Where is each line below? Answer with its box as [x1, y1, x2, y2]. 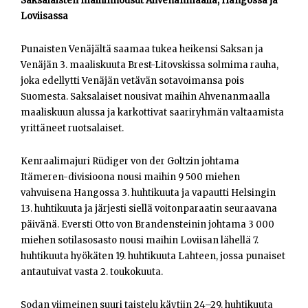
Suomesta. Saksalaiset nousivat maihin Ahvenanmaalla [21, 91, 270, 103]
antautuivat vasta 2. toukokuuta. [21, 266, 163, 278]
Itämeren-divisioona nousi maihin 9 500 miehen [21, 171, 240, 184]
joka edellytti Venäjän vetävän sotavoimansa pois [21, 75, 244, 87]
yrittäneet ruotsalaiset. [21, 122, 124, 135]
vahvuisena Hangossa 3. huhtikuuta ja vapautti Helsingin [21, 187, 276, 199]
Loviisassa [21, 10, 68, 23]
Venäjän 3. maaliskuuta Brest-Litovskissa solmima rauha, [21, 59, 278, 71]
